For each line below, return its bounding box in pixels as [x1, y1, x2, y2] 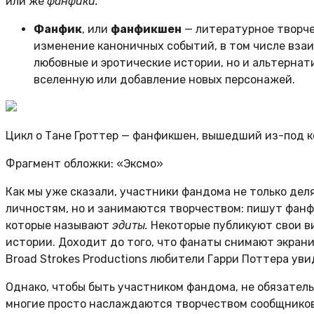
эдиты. [112, 218, 148, 232]
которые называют [6, 218, 112, 232]
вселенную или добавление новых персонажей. [34, 72, 295, 86]
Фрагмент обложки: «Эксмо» [6, 156, 163, 170]
